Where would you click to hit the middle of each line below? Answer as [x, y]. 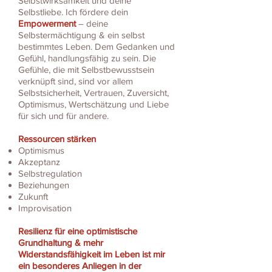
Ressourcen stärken [57, 139]
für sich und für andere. [63, 116]
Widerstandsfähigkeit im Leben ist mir [92, 254]
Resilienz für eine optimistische [78, 231]
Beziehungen [44, 185]
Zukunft [33, 197]
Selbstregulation [50, 174]
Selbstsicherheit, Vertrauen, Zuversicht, [93, 93]
